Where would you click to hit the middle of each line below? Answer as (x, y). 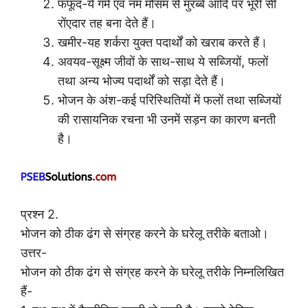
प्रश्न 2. (40, 214)
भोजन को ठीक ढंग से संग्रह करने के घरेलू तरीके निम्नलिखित (152, 272)
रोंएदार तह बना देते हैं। (107, 23)
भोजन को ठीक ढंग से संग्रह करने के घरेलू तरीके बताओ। (145, 233)
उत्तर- (34, 252)
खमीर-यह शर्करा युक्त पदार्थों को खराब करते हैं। (163, 42)
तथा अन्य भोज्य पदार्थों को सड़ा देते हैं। (142, 80)
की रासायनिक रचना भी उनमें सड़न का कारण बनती (167, 119)
